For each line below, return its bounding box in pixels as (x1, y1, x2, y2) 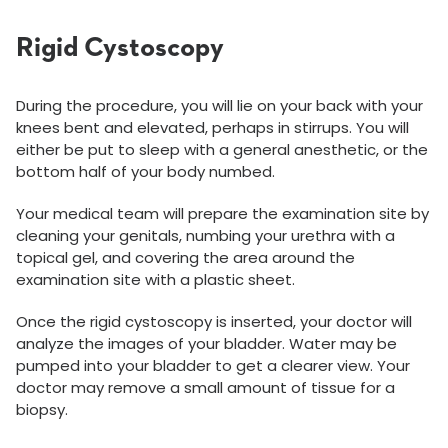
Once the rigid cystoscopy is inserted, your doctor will (16, 311, 412, 332)
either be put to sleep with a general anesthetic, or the (16, 139, 428, 160)
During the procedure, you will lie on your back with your (16, 95, 423, 116)
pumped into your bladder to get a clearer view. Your (16, 355, 410, 376)
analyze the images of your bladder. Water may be (16, 333, 397, 354)
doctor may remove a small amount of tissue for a (16, 377, 395, 398)
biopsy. (16, 399, 68, 420)
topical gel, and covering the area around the (16, 247, 355, 268)
